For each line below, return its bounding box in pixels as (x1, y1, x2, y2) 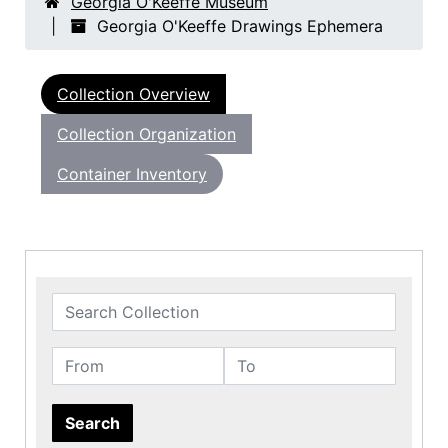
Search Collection (51, 294, 185, 315)
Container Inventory (57, 164, 207, 185)
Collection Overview (57, 84, 210, 105)
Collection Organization (57, 124, 236, 145)
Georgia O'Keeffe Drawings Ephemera (97, 16, 383, 37)
